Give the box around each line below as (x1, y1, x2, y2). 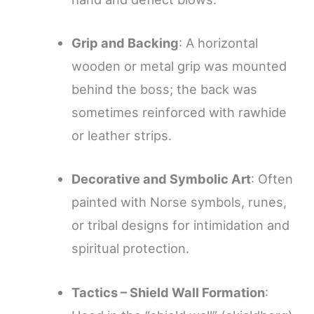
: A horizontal (179, 35, 259, 51)
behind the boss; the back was (71, 81, 258, 97)
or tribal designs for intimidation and (71, 217, 290, 233)
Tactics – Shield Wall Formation (71, 284, 266, 300)
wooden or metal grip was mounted (71, 58, 287, 74)
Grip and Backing (71, 35, 179, 51)
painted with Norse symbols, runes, (71, 194, 287, 210)
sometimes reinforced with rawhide (71, 104, 287, 121)
